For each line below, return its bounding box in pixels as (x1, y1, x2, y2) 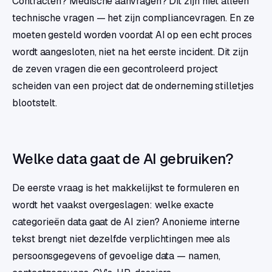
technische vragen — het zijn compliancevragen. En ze (12, 12, 254, 25)
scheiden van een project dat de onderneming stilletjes (12, 80, 254, 93)
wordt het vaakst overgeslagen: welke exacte (12, 199, 214, 212)
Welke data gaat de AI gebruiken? (12, 149, 234, 169)
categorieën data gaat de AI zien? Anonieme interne (12, 216, 240, 229)
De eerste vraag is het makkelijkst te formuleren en (12, 182, 239, 195)
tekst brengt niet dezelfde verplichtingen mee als (12, 233, 231, 246)
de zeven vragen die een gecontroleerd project (12, 63, 219, 76)
